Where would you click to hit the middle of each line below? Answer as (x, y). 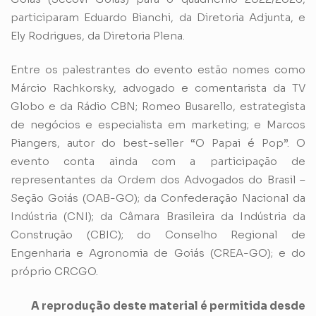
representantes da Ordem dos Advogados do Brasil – (158, 180)
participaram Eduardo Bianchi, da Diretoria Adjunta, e (158, 17)
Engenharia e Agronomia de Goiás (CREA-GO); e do (158, 253)
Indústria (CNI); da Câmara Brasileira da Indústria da (158, 217)
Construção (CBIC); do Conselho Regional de (158, 235)
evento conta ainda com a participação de (158, 162)
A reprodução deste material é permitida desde (168, 305)
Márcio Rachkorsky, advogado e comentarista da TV (158, 88)
